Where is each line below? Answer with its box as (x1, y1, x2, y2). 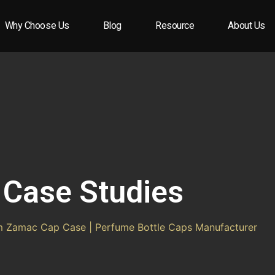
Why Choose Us (4, 20, 69, 32)
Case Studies (3, 174, 184, 210)
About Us (228, 20, 265, 32)
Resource (155, 20, 195, 32)
